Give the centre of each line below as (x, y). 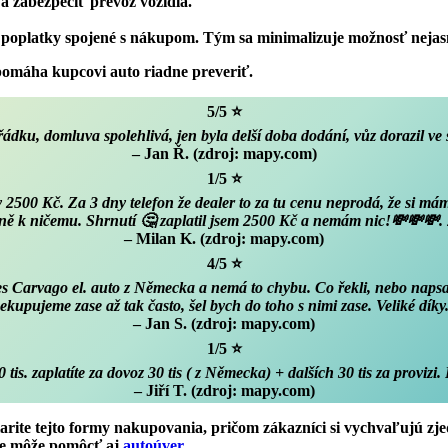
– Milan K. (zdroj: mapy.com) (224, 238)
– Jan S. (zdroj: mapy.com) (224, 323)
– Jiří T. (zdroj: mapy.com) (224, 390)
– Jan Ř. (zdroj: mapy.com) (224, 153)
